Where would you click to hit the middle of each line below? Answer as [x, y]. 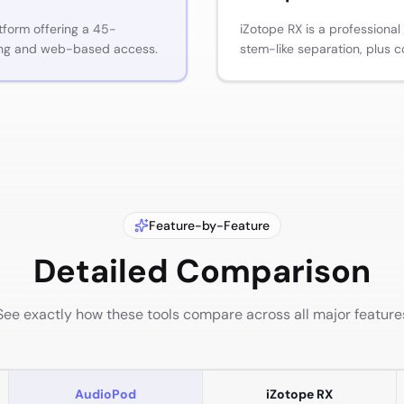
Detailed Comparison [202, 271]
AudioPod [106, 394]
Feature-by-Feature [209, 225]
